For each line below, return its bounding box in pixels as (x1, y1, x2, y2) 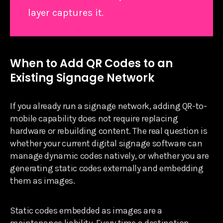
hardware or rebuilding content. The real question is (10, 125, 208, 136)
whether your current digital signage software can (10, 137, 203, 149)
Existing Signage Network (10, 70, 154, 86)
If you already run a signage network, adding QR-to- (10, 100, 207, 111)
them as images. (10, 175, 75, 186)
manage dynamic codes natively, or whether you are (10, 150, 209, 161)
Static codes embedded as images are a (10, 205, 162, 216)
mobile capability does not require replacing (10, 112, 178, 124)
